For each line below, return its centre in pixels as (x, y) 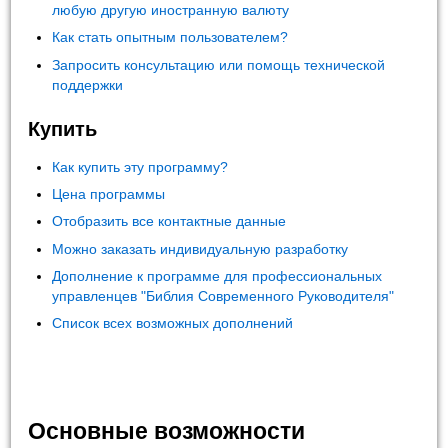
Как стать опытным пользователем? (170, 37)
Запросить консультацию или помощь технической (219, 64)
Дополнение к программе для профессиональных (217, 275)
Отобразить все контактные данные (169, 221)
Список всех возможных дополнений (173, 323)
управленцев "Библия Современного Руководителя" (223, 295)
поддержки (88, 84)
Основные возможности (167, 431)
